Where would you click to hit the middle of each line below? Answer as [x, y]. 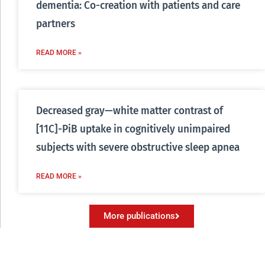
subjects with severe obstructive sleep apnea [138, 147]
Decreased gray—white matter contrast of [130, 111]
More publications [139, 216]
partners [56, 24]
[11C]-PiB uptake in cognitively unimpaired [133, 129]
